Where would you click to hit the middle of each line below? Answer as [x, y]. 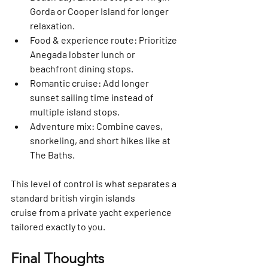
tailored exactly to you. [58, 226]
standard [31, 198]
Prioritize [158, 40]
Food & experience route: [83, 40]
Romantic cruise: [66, 83]
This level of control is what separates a [95, 183]
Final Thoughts [57, 258]
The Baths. [52, 155]
